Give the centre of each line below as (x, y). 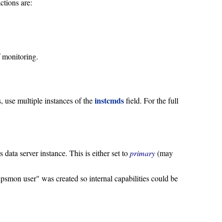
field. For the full (151, 100)
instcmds (110, 100)
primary (143, 153)
